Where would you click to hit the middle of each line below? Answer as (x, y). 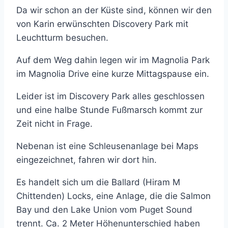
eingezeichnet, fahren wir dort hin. (87, 160)
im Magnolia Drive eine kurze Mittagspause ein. (113, 74)
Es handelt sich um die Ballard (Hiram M (98, 182)
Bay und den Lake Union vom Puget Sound (104, 210)
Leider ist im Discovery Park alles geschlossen (110, 96)
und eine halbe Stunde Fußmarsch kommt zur (109, 110)
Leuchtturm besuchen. (62, 38)
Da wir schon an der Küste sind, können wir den (114, 10)
